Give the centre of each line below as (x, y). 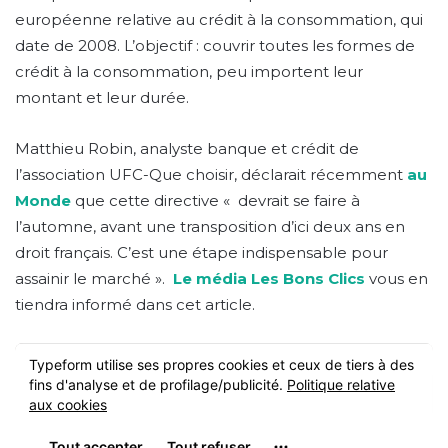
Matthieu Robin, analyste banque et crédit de (187, 148)
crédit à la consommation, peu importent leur (189, 71)
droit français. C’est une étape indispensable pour (201, 252)
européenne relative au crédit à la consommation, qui (219, 19)
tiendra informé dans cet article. (135, 304)
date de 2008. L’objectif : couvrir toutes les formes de (215, 45)
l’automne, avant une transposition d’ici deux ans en (210, 226)
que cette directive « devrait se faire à (215, 200)
